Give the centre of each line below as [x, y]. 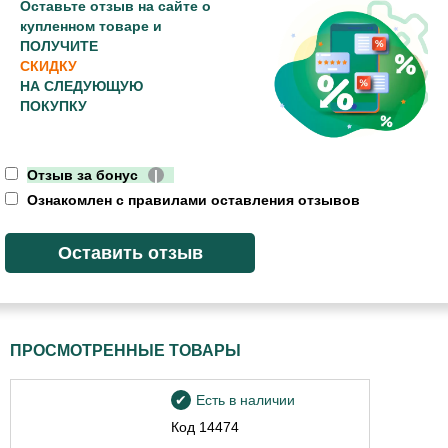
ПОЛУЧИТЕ [59, 45]
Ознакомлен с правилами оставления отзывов [191, 200]
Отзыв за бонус [82, 175]
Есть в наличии [246, 400]
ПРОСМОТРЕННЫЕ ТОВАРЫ [125, 351]
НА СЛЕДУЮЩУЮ [81, 85]
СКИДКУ [48, 65]
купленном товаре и [91, 25]
